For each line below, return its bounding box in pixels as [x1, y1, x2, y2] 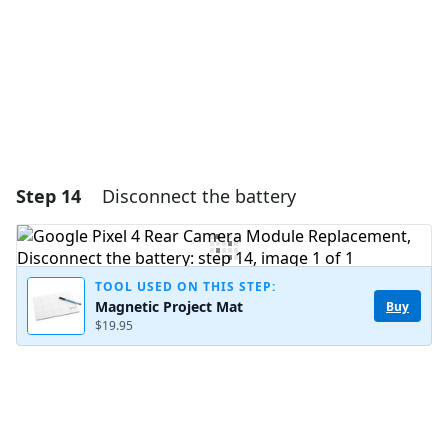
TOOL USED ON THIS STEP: [95, 278, 276, 296]
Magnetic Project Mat [95, 297, 243, 317]
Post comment [309, 22, 394, 38]
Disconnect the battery [102, 184, 296, 209]
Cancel [245, 22, 285, 38]
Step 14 [16, 184, 81, 209]
